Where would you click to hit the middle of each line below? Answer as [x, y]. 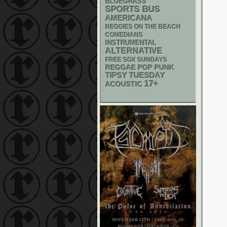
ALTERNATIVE [134, 51]
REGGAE [121, 67]
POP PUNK [156, 67]
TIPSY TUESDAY [135, 75]
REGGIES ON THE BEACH [143, 27]
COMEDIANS [124, 35]
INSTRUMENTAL [131, 43]
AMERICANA [129, 18]
